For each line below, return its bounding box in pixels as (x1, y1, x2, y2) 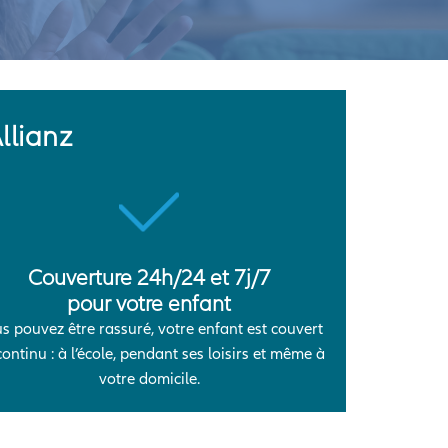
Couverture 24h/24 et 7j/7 (27, 264, 271, 291)
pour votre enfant (67, 290, 232, 317)
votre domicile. (98, 369, 200, 389)
